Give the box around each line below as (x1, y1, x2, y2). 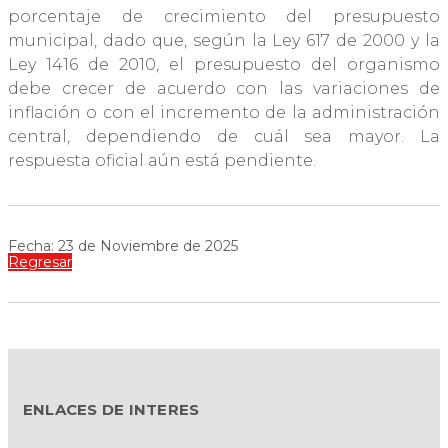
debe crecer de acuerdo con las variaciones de (8, 79, 440, 99)
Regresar (8, 253, 72, 272)
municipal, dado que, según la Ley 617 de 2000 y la (8, 31, 440, 51)
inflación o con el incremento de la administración (8, 103, 440, 123)
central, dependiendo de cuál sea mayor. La (8, 127, 440, 147)
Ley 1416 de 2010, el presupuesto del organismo (8, 55, 440, 75)
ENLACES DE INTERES (23, 400, 200, 420)
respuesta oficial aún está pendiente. (8, 151, 316, 171)
